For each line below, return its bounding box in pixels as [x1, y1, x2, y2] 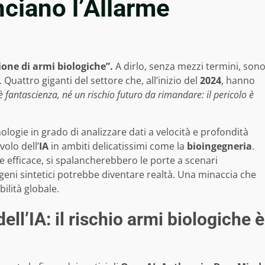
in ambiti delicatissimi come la [49, 139, 187, 153]
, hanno [221, 73, 255, 87]
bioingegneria [187, 139, 252, 153]
